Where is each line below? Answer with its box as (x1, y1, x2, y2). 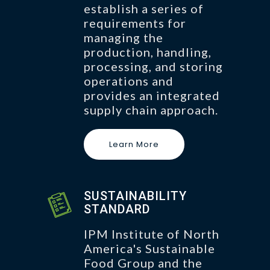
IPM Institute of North (84, 226, 219, 241)
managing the (84, 30, 163, 45)
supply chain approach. (84, 102, 218, 117)
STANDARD (84, 201, 150, 216)
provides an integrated (84, 87, 220, 102)
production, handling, (84, 44, 212, 59)
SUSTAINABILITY (84, 188, 187, 203)
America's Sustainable (84, 240, 215, 256)
